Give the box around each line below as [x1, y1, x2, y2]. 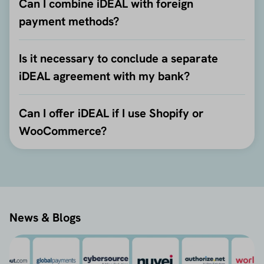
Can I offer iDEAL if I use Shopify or [19, 105, 204, 121]
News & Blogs [9, 209, 81, 225]
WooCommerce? [19, 123, 107, 138]
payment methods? [19, 13, 119, 29]
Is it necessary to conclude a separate [19, 50, 218, 66]
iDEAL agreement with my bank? [19, 68, 190, 84]
